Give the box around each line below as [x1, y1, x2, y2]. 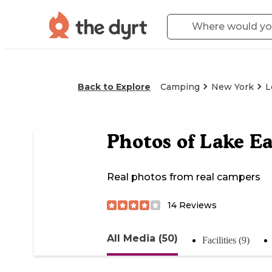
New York [211, 81, 254, 92]
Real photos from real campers [107, 171, 260, 183]
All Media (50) [107, 232, 178, 244]
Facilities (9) [202, 234, 250, 245]
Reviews [177, 199, 217, 211]
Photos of [107, 130, 200, 154]
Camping [160, 81, 200, 92]
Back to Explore [78, 81, 151, 92]
